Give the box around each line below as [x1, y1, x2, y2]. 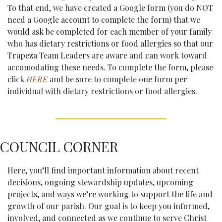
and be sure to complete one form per [48, 74, 187, 85]
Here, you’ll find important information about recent [7, 165, 199, 176]
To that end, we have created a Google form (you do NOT [7, 2, 213, 13]
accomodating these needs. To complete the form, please [7, 62, 213, 73]
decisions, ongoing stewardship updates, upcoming [7, 177, 193, 188]
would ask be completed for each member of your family [7, 26, 212, 37]
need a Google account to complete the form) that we [7, 14, 200, 25]
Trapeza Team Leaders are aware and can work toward [7, 50, 207, 61]
